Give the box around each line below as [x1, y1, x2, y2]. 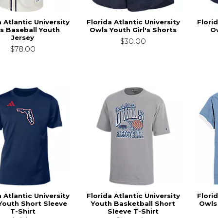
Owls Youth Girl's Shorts [90, 26, 177, 34]
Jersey [11, 34, 35, 42]
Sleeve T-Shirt [108, 207, 159, 216]
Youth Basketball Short [91, 200, 176, 208]
